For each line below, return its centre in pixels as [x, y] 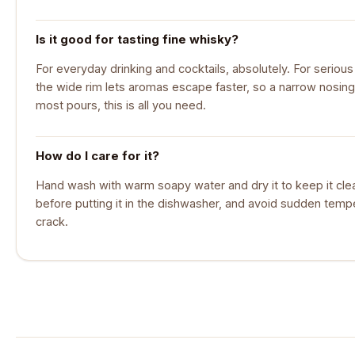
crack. [52, 222]
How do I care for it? [97, 155]
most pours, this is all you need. [121, 105]
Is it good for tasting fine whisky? [137, 39]
